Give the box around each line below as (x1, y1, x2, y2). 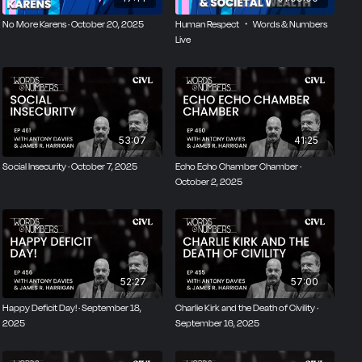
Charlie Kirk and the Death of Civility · (175, 302, 318, 314)
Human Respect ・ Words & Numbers (175, 18, 327, 30)
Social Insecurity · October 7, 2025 (2, 160, 137, 172)
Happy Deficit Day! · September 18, (2, 302, 141, 314)
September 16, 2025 (175, 318, 259, 330)
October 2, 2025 (175, 175, 242, 187)
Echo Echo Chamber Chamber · (175, 160, 301, 172)
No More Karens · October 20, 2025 (2, 18, 144, 30)
